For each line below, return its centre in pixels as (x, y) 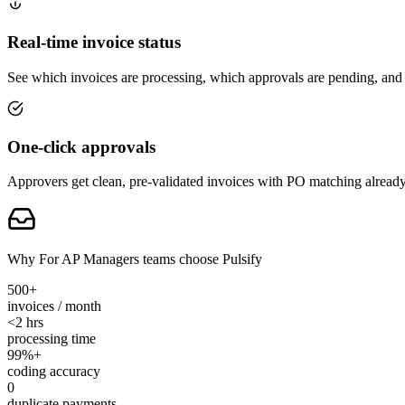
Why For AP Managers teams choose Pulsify (135, 259)
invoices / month (54, 306)
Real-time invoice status (94, 42)
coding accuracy (54, 372)
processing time (52, 339)
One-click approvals (81, 146)
